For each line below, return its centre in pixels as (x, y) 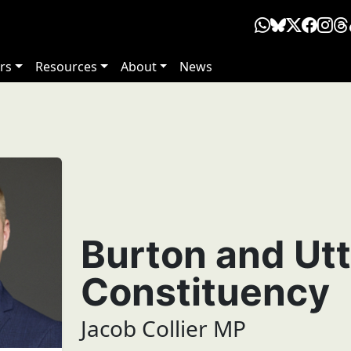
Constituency (205, 292)
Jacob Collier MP (163, 329)
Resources (67, 67)
